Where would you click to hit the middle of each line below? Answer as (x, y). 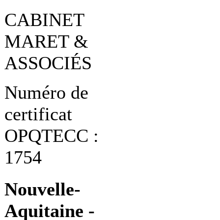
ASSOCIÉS (48, 63)
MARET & (46, 41)
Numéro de (46, 93)
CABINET (44, 20)
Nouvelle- (42, 189)
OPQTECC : (52, 136)
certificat (38, 114)
